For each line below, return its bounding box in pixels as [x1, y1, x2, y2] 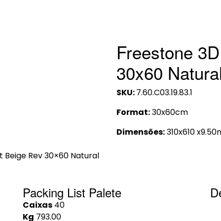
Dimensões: [116, 126, 165, 138]
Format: [116, 107, 150, 118]
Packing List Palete [23, 184, 121, 201]
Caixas [23, 199, 52, 211]
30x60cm [150, 107, 188, 118]
